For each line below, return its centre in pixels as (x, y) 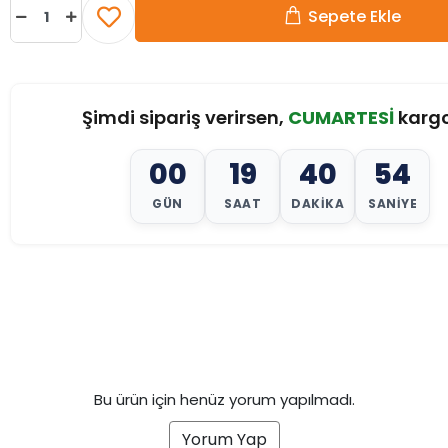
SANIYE (392, 203)
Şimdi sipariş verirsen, (184, 117)
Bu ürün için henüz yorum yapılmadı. (224, 399)
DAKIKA (317, 203)
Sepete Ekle (354, 16)
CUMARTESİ (340, 117)
